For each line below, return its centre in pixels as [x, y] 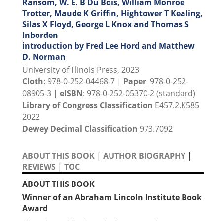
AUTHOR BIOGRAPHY [144, 156]
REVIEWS [39, 167]
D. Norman [44, 57]
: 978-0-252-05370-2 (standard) [139, 93]
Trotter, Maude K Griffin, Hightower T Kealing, [112, 14]
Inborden [40, 35]
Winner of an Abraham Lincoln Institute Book [112, 198]
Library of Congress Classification [88, 105]
